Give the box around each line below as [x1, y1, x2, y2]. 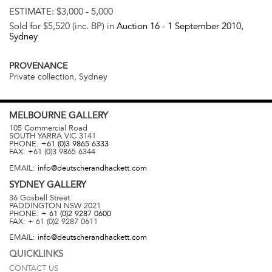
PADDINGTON [9, 200, 61, 211]
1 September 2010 [168, 21, 241, 32]
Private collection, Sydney [9, 71, 107, 82]
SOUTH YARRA [9, 131, 62, 141]
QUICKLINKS [9, 248, 63, 260]
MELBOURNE [9, 109, 69, 121]
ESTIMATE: [9, 6, 56, 18]
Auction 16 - [117, 21, 168, 32]
